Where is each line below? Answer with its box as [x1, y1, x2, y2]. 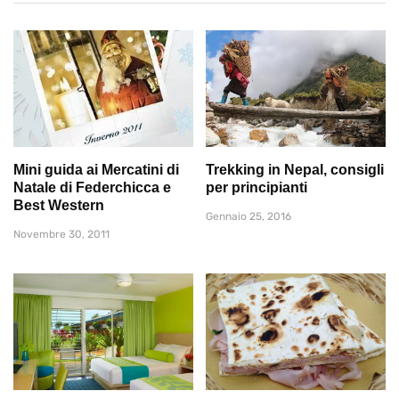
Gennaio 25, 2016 [206, 209, 291, 223]
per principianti [206, 179, 307, 195]
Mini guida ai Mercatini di [13, 161, 179, 177]
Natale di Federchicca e [13, 179, 171, 195]
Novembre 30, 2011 [13, 227, 110, 240]
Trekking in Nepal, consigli [206, 161, 384, 177]
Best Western [13, 197, 104, 213]
